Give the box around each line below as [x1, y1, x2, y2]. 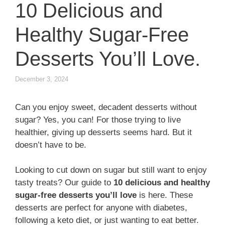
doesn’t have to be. [15, 140, 86, 150]
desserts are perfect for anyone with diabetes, [15, 203, 187, 213]
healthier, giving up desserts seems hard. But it [15, 127, 192, 137]
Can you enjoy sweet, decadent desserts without [15, 102, 197, 112]
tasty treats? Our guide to [15, 178, 114, 188]
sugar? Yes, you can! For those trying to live [15, 115, 181, 125]
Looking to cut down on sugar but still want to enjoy [15, 165, 207, 175]
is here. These [137, 190, 193, 200]
